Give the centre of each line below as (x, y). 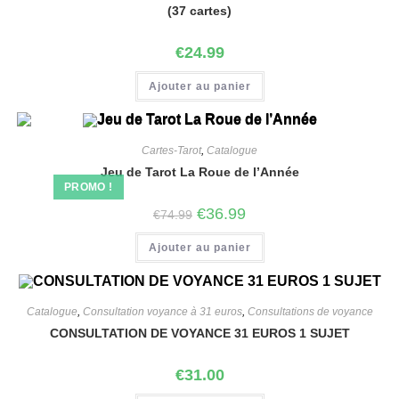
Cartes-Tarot (171, 151)
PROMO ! (88, 187)
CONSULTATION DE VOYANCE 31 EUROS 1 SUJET (199, 334)
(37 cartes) (199, 10)
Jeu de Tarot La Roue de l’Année (199, 172)
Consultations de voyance (310, 312)
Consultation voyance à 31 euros (162, 312)
